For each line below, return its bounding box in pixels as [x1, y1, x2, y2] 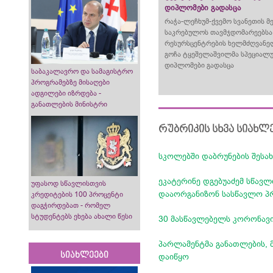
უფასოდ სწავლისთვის [31, 179, 106, 188]
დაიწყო [158, 252, 190, 261]
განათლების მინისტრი [31, 100, 107, 109]
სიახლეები [60, 250, 109, 260]
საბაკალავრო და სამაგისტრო [31, 67, 133, 76]
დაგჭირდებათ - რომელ [31, 200, 110, 210]
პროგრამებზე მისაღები [31, 78, 110, 87]
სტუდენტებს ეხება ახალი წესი [31, 211, 132, 221]
